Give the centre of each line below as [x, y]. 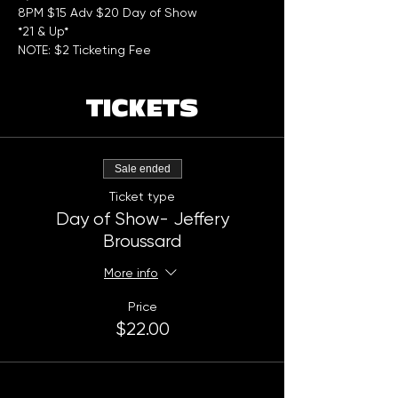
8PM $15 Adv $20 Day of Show [111, 13]
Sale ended [142, 169]
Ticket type [142, 197]
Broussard [142, 242]
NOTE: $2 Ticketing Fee [84, 50]
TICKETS [142, 109]
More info [131, 273]
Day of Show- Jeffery [142, 219]
